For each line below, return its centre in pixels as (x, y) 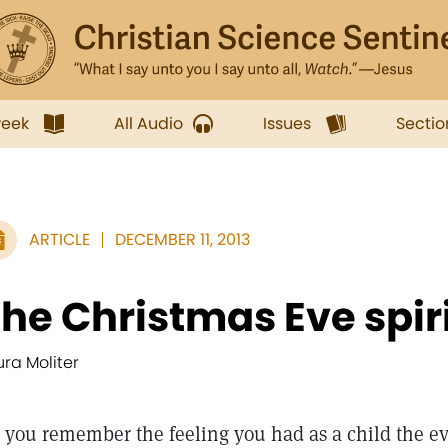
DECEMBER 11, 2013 (182, 239)
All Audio (148, 123)
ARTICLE (59, 239)
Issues (287, 123)
